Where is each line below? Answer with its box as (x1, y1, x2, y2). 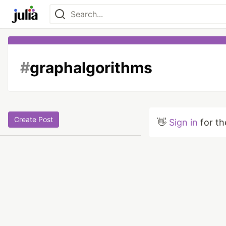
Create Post (14, 115, 53, 124)
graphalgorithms (30, 59, 152, 77)
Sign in (169, 117, 198, 128)
